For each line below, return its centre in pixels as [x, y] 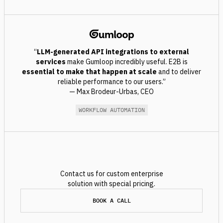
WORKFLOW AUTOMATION [111, 110]
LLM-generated [63, 52]
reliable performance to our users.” [111, 82]
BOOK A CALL [111, 200]
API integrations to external [140, 52]
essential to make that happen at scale [89, 72]
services [51, 62]
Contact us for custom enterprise [111, 174]
